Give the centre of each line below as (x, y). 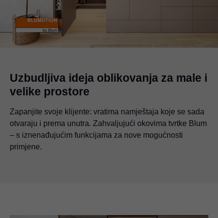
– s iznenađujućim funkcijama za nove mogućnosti (96, 135)
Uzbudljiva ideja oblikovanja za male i (109, 78)
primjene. (26, 146)
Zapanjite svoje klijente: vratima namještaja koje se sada (107, 111)
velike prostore (50, 91)
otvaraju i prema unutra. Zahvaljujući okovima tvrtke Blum (108, 123)
